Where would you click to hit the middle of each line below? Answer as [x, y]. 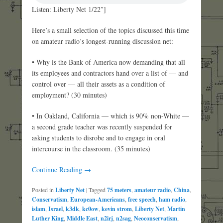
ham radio [172, 200]
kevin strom [117, 209]
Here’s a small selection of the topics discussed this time [111, 30]
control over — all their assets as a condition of [99, 84]
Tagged [97, 190]
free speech [142, 200]
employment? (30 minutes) [69, 95]
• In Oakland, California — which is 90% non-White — [111, 116]
